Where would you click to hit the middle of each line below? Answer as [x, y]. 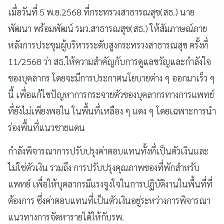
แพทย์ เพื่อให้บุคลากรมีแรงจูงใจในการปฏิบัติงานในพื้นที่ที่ [110, 183]
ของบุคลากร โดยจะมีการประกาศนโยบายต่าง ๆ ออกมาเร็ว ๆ [111, 77]
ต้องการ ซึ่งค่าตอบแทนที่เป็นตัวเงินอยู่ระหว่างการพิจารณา [109, 200]
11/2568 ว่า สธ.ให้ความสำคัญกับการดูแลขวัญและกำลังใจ [109, 61]
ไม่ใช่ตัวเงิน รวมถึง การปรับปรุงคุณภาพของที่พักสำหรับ [104, 167]
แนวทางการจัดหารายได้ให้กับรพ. [66, 216]
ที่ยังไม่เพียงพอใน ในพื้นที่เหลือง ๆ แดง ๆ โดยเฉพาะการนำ [112, 110]
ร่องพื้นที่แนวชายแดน [46, 127]
